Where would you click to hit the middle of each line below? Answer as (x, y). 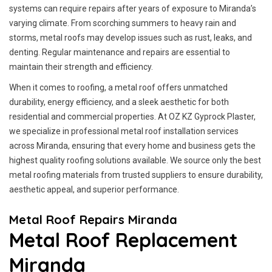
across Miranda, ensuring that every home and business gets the (132, 146)
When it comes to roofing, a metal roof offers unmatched (118, 87)
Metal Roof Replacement (123, 240)
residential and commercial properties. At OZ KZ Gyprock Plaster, (132, 117)
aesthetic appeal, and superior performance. (94, 189)
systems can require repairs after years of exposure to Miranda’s (133, 8)
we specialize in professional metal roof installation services (124, 131)
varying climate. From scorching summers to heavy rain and (123, 23)
